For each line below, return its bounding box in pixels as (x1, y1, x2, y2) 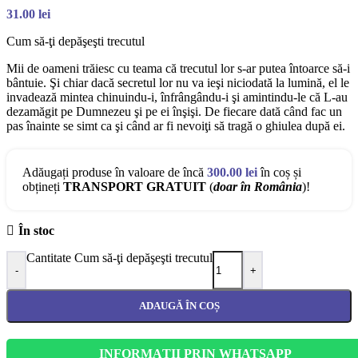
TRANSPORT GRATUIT (63, 180, 206, 194)
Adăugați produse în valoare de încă (22, 165, 207, 180)
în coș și (257, 165, 301, 180)
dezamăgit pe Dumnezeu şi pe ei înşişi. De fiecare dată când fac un (6, 105, 342, 119)
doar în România (213, 180, 302, 194)
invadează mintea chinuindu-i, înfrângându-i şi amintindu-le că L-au (6, 90, 348, 105)
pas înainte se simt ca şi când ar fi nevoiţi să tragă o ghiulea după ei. (6, 119, 345, 133)
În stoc (18, 224, 54, 238)
